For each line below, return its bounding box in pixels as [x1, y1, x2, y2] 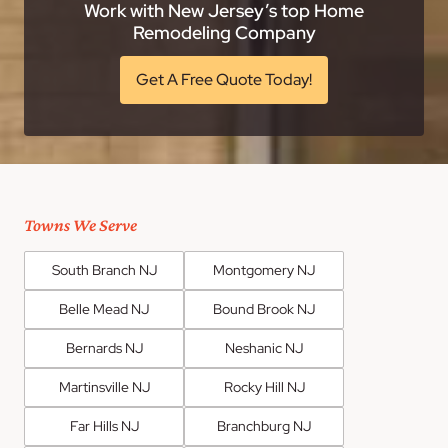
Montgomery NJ [213, 261, 315, 280]
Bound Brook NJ [213, 300, 315, 319]
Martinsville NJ [58, 378, 150, 397]
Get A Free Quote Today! [136, 69, 312, 91]
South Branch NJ [51, 261, 157, 280]
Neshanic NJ [225, 339, 303, 358]
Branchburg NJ [217, 417, 311, 436]
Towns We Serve [24, 215, 137, 236]
